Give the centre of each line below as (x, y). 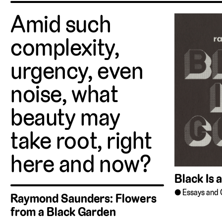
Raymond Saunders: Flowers (83, 199)
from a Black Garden (63, 212)
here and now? (81, 164)
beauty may (65, 117)
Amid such (61, 24)
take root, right (81, 140)
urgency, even (77, 70)
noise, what (64, 94)
